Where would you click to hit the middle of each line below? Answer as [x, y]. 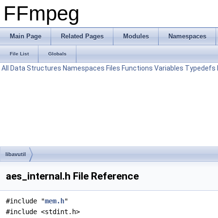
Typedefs [200, 68]
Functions [137, 68]
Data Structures [36, 68]
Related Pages [82, 36]
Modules [136, 36]
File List [19, 54]
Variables [169, 68]
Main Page [26, 36]
